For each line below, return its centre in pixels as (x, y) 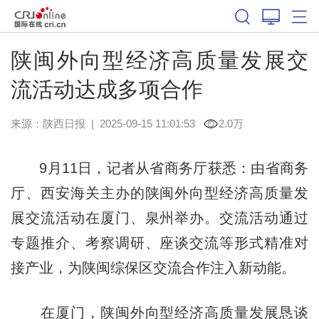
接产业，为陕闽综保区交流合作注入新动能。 (153, 267)
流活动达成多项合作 (106, 89)
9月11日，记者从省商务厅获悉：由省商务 (159, 168)
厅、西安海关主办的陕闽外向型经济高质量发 (159, 193)
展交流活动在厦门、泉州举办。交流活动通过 (159, 218)
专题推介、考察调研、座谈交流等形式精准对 (159, 242)
